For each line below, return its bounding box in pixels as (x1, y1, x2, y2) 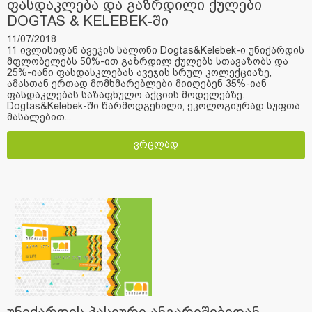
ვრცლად (134, 138, 178, 150)
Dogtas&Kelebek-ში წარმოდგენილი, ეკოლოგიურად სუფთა (7, 100, 300, 111)
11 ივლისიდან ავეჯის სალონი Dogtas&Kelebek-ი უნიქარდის (7, 44, 304, 56)
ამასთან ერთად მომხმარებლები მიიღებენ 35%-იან (7, 77, 267, 89)
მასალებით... (7, 111, 71, 123)
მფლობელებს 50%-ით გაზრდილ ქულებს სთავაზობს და (7, 55, 288, 67)
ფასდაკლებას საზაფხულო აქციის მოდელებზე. (7, 88, 244, 100)
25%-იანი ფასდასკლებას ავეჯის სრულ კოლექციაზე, (7, 66, 272, 78)
